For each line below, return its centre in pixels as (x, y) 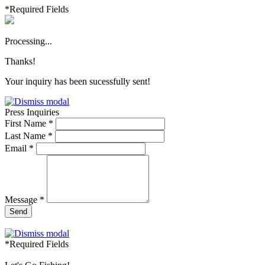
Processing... (28, 41)
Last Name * (29, 135)
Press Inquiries (32, 112)
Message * (25, 199)
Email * (19, 148)
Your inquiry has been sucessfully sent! (77, 81)
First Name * (29, 123)
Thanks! (20, 61)
